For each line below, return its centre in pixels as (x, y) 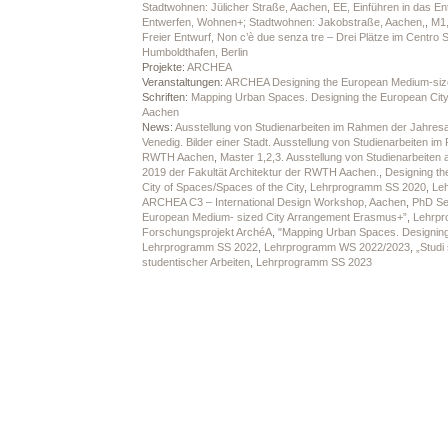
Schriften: (166, 97)
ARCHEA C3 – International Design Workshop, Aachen (273, 202)
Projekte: (164, 67)
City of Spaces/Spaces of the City (222, 187)
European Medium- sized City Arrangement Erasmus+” (274, 217)
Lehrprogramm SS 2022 (199, 247)
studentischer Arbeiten (195, 262)
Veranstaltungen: (183, 82)
